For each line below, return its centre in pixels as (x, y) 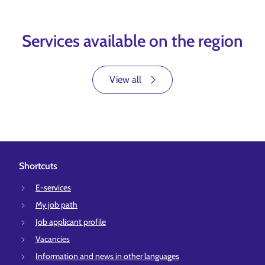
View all (125, 80)
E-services (53, 188)
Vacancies (53, 239)
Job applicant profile (71, 222)
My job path (56, 205)
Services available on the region (132, 41)
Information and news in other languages (107, 256)
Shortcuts (38, 166)
